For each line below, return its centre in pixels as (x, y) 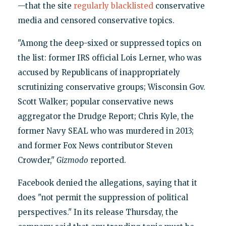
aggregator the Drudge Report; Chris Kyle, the (105, 116)
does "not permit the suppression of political (103, 197)
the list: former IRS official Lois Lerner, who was (109, 58)
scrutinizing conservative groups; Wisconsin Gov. (111, 87)
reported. (107, 160)
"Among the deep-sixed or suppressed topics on (109, 43)
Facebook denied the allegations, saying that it (107, 183)
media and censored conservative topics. (96, 20)
